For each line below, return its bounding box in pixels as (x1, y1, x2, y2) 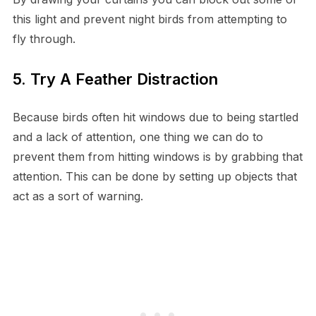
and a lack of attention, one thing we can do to (12, 129, 263, 144)
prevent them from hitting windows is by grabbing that (12, 149, 303, 164)
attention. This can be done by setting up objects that (12, 169, 297, 183)
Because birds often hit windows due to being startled (12, 109, 298, 124)
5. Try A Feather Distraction (12, 69, 218, 88)
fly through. (12, 31, 75, 46)
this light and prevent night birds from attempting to (12, 11, 287, 26)
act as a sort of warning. (12, 188, 143, 203)
